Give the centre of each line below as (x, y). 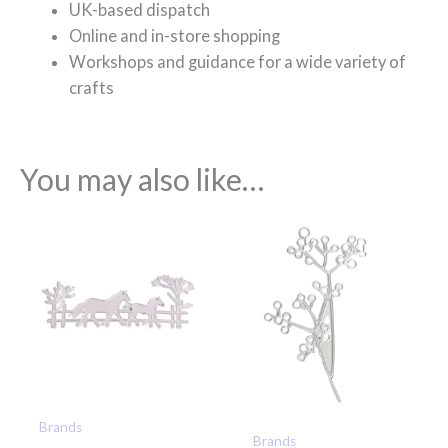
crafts (92, 88)
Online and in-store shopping (175, 36)
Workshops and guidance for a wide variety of (238, 62)
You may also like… (142, 178)
